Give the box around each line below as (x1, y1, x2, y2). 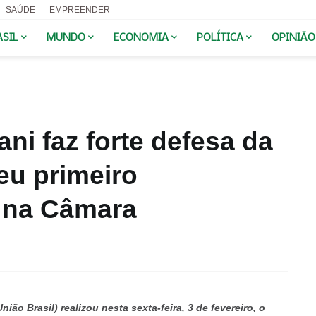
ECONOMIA (113, 32, 169, 44)
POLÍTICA (196, 32, 243, 44)
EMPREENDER (49, 5, 110, 15)
